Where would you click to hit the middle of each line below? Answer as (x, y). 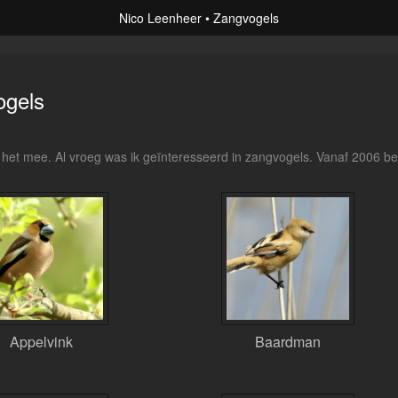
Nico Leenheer (160, 18)
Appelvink (42, 342)
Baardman (287, 342)
